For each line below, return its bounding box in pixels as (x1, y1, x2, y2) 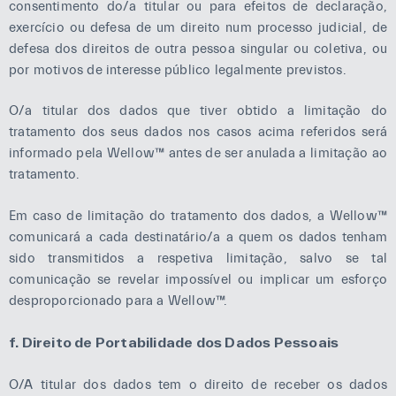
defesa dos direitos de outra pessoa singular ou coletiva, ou (9, 41, 387, 57)
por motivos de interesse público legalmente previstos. (9, 62, 346, 78)
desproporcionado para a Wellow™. (9, 293, 228, 308)
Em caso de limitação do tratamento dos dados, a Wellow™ (9, 208, 387, 224)
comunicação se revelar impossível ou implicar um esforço (9, 271, 387, 287)
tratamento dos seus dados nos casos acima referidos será (9, 125, 387, 140)
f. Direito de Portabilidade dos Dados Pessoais (9, 334, 339, 350)
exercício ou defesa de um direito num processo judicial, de (9, 19, 387, 35)
